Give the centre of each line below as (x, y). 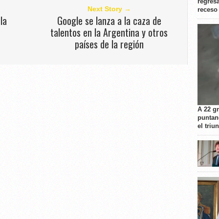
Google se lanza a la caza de (109, 21)
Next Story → (109, 9)
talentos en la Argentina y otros (109, 33)
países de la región (109, 44)
